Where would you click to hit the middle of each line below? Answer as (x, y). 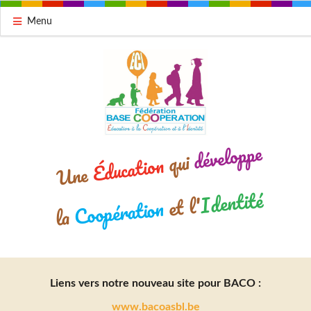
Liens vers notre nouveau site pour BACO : (155, 283)
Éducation (128, 169)
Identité (232, 202)
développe (228, 157)
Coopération (119, 212)
